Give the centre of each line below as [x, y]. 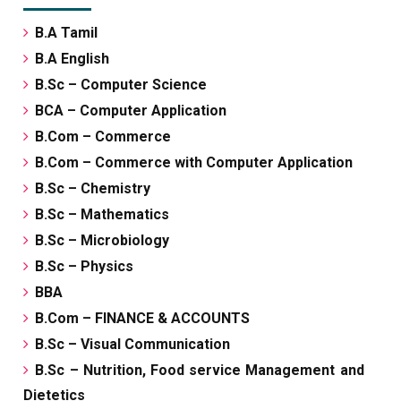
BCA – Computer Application [131, 111]
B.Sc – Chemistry [93, 189]
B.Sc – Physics [85, 267]
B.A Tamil [67, 33]
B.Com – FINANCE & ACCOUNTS [143, 319]
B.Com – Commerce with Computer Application [194, 163]
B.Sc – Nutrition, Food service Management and [200, 371]
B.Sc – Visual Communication [133, 345]
